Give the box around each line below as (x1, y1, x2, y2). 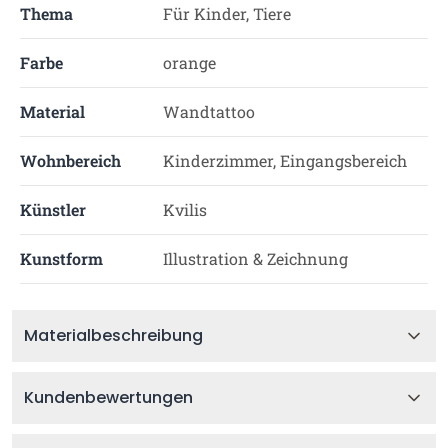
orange (162, 52, 216, 73)
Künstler (20, 199, 86, 220)
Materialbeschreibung (24, 324, 203, 347)
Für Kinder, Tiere (162, 3, 291, 24)
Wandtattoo (162, 101, 255, 122)
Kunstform (20, 248, 103, 269)
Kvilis (162, 199, 207, 220)
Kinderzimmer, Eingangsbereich (162, 150, 407, 171)
